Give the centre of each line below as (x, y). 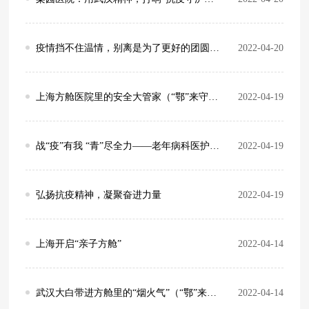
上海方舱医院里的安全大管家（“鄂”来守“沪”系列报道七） (122, 97)
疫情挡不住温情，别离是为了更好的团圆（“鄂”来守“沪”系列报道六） (123, 48)
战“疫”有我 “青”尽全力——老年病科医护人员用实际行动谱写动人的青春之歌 (123, 146)
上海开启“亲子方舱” (79, 244)
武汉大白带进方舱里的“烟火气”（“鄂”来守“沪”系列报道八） (122, 293)
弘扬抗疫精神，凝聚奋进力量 (99, 195)
